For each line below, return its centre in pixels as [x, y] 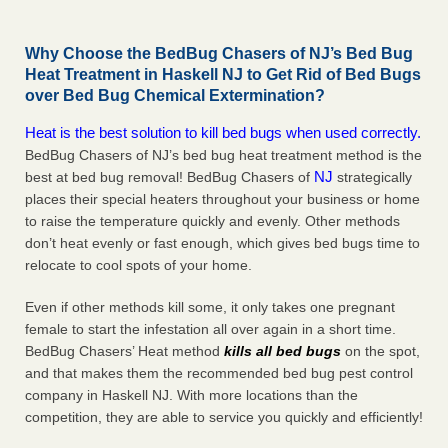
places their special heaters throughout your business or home [222, 199]
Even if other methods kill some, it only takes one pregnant [210, 307]
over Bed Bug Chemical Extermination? [175, 96]
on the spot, [380, 351]
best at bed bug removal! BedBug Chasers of [169, 177]
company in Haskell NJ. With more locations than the [191, 395]
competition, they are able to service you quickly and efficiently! [224, 417]
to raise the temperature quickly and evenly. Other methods [212, 221]
